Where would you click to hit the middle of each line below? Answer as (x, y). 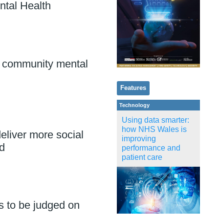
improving (139, 138)
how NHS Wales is (154, 129)
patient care (142, 157)
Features (133, 88)
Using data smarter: (155, 120)
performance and (151, 148)
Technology (134, 105)
